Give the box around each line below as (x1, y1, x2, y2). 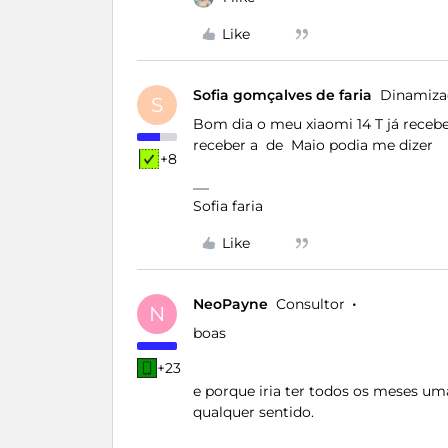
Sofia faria (193, 197, 263, 215)
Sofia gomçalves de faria (193, 86, 372, 104)
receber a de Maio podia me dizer (193, 136, 437, 154)
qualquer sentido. (193, 403, 314, 421)
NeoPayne (193, 295, 268, 313)
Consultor (276, 295, 345, 313)
